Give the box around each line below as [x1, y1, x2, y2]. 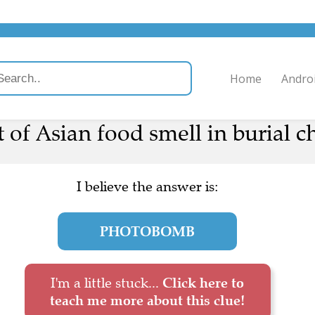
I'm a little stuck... [51, 274, 162, 292]
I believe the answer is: [76, 178, 219, 195]
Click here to [162, 274, 244, 291]
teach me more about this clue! [50, 292, 245, 309]
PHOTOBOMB [100, 223, 195, 240]
